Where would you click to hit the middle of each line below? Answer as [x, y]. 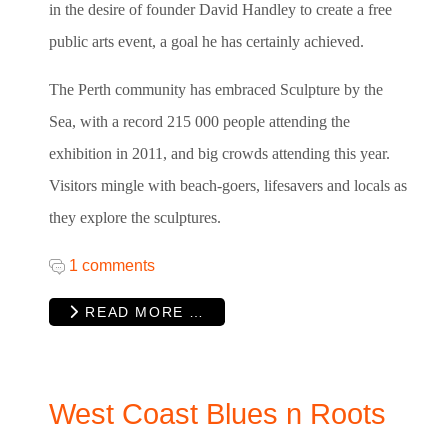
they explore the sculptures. [137, 218]
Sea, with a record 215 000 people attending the [199, 122]
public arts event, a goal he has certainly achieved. [206, 42]
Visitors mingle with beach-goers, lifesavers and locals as [228, 186]
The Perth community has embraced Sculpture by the [216, 90]
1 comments [112, 266]
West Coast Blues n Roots [217, 413]
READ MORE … [142, 312]
